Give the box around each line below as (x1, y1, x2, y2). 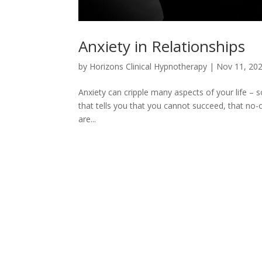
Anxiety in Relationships (78, 35, 246, 57)
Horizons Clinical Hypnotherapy (89, 60, 208, 72)
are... (78, 113, 96, 125)
